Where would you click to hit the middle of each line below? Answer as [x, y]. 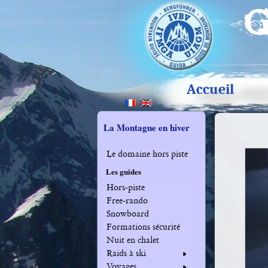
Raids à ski [126, 253]
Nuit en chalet [133, 240]
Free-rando [127, 200]
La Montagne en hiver [147, 127]
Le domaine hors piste [147, 154]
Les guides [124, 171]
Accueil [210, 89]
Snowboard [128, 214]
